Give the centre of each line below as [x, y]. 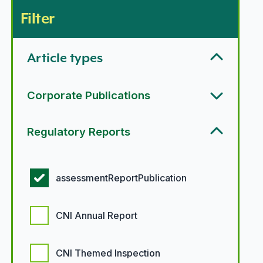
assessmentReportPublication [121, 178]
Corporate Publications [88, 95]
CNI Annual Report [96, 215]
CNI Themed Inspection [108, 253]
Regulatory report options [68, 156]
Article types [65, 58]
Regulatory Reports [78, 131]
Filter [37, 18]
